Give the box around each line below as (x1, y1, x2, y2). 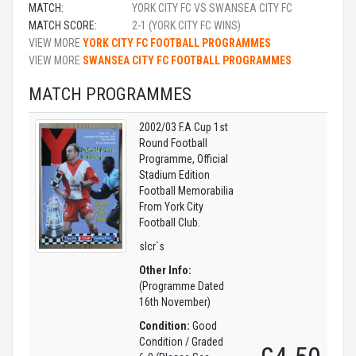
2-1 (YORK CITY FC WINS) (132, 19, 241, 32)
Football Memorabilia (139, 184, 234, 197)
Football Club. (139, 216, 200, 229)
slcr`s (139, 240, 164, 253)
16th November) (139, 296, 211, 308)
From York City (139, 200, 203, 213)
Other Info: (139, 264, 192, 277)
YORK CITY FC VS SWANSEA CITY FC (132, 2, 292, 14)
